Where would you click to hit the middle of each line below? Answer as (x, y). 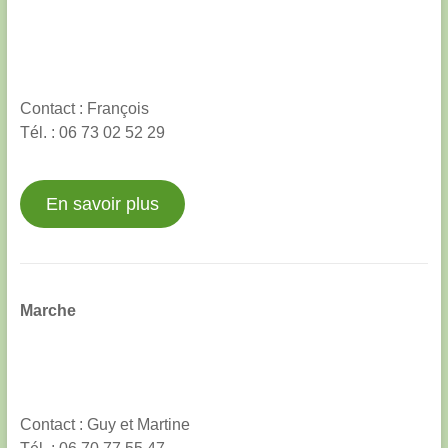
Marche (47, 310)
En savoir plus (102, 203)
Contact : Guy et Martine (104, 424)
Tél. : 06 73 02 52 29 (92, 132)
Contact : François (84, 108)
